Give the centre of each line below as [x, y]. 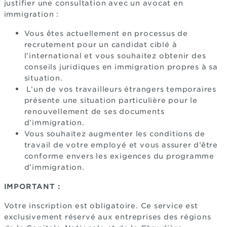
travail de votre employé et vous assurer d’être [121, 145]
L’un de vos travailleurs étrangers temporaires [120, 89]
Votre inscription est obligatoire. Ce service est [101, 206]
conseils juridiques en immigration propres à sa [121, 67]
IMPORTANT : [32, 186]
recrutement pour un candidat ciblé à [101, 45]
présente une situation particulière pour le [111, 100]
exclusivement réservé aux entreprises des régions [107, 217]
